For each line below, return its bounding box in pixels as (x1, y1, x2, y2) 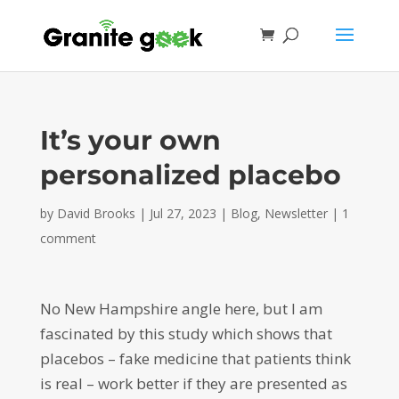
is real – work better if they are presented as (39, 373, 347, 394)
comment (39, 230, 96, 247)
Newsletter (264, 205, 328, 222)
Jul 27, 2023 (149, 205, 216, 222)
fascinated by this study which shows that (39, 323, 332, 344)
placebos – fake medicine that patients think (39, 348, 351, 369)
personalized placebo (39, 159, 341, 191)
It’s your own (39, 124, 221, 157)
